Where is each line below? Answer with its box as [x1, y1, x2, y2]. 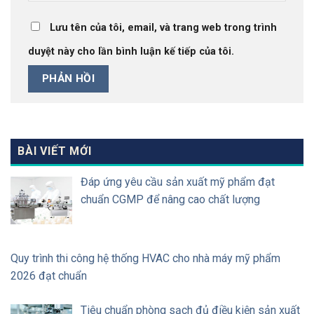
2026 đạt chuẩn [11, 268, 87, 282]
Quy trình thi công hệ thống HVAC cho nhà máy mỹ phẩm [11, 251, 280, 265]
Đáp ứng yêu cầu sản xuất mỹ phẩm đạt [81, 175, 275, 189]
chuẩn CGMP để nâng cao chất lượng [81, 192, 260, 206]
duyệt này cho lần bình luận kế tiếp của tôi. [28, 45, 234, 57]
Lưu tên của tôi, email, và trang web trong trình [50, 21, 277, 34]
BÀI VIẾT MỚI [18, 144, 92, 158]
